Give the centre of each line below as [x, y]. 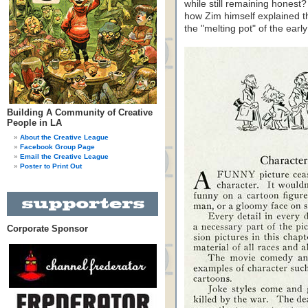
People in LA [34, 123]
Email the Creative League [64, 156]
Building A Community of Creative [80, 112]
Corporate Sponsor [47, 229]
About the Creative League [64, 137]
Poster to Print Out [51, 166]
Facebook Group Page [57, 147]
